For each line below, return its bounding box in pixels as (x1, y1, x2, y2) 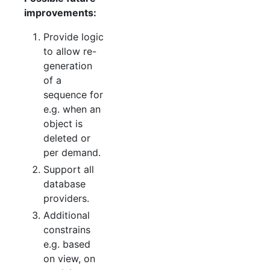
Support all (43, 163, 94, 175)
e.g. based (43, 237, 90, 250)
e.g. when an (43, 102, 101, 115)
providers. (43, 192, 89, 204)
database (43, 177, 86, 190)
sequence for (43, 88, 103, 101)
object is (43, 117, 83, 130)
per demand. (43, 146, 101, 159)
